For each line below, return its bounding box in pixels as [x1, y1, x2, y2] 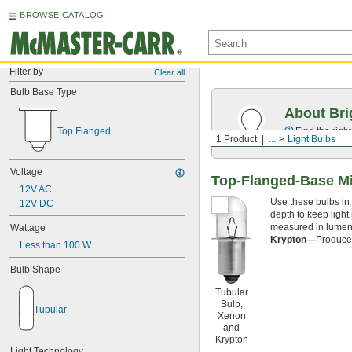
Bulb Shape [10, 264, 60, 275]
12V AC [20, 184, 52, 195]
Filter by [9, 66, 43, 77]
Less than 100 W [20, 240, 91, 251]
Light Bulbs [288, 134, 335, 145]
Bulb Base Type [10, 86, 77, 97]
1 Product [216, 134, 257, 145]
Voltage [10, 167, 42, 178]
